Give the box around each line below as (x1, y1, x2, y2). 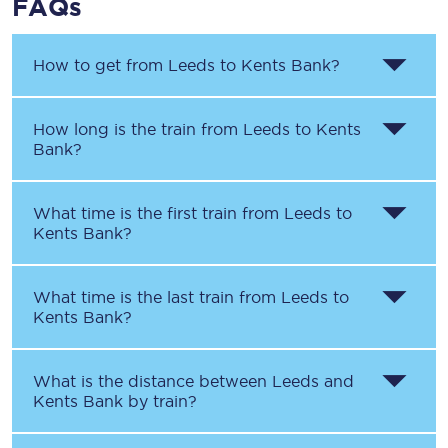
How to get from (33, 56, 168, 74)
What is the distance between (33, 372, 272, 390)
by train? (123, 392, 197, 410)
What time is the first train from (33, 204, 284, 222)
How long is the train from (33, 120, 243, 138)
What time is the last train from (33, 288, 281, 306)
